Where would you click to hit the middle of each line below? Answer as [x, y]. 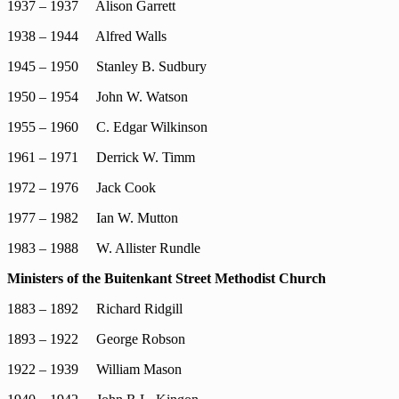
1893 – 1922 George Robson [96, 339]
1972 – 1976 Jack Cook [81, 187]
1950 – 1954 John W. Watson [98, 97]
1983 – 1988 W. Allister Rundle [104, 248]
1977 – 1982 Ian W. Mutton [93, 218]
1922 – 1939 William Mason [94, 369]
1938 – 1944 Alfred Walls [87, 36]
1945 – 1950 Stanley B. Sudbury [107, 66]
